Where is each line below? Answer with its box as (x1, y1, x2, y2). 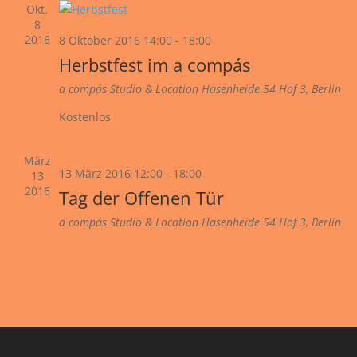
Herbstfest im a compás (58, 53, 250, 76)
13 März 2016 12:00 (58, 166, 163, 181)
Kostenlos (58, 109, 111, 124)
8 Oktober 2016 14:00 (58, 33, 172, 48)
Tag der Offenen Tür (58, 186, 224, 210)
